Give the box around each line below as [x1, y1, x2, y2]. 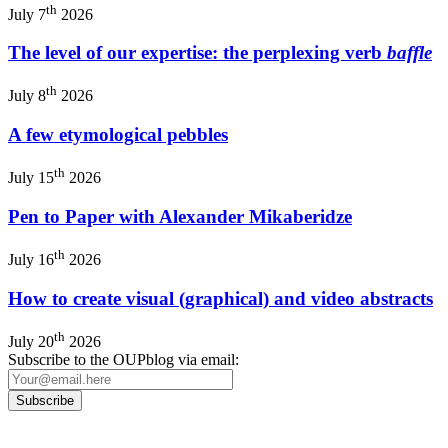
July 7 [8, 5, 46, 23]
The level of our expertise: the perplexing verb [8, 42, 387, 64]
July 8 [8, 87, 46, 105]
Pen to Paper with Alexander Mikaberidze [8, 205, 352, 227]
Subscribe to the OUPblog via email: [8, 350, 239, 368]
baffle [387, 42, 432, 64]
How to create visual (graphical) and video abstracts [8, 287, 433, 309]
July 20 [8, 332, 54, 350]
